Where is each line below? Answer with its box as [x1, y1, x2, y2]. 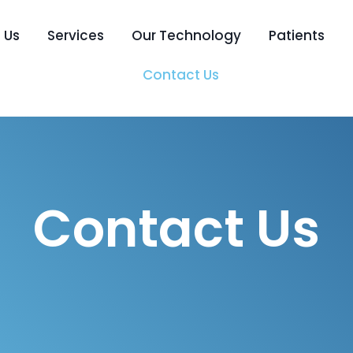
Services [47, 26, 105, 45]
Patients [269, 26, 325, 45]
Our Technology [132, 26, 242, 45]
